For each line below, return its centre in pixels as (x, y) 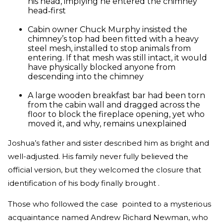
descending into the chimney (86, 76)
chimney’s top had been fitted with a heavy (113, 39)
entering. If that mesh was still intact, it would (117, 57)
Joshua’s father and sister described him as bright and (109, 143)
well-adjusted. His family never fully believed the (98, 156)
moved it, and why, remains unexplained (107, 123)
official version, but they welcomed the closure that (105, 169)
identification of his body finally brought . (84, 183)
